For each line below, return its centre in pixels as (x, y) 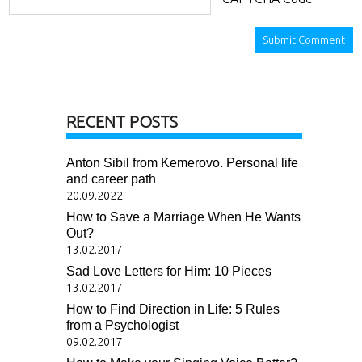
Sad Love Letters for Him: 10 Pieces (168, 271)
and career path (111, 179)
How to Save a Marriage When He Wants (183, 217)
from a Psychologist (122, 325)
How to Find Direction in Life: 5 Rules (173, 309)
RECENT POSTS (122, 122)
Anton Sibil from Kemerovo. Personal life (182, 163)
